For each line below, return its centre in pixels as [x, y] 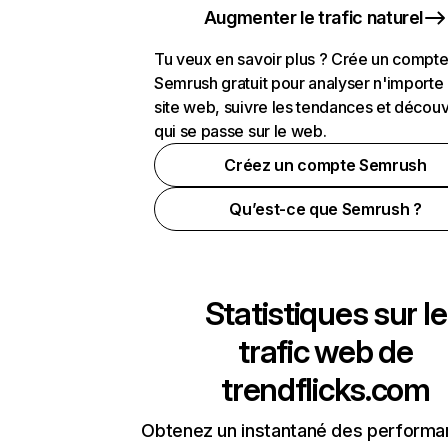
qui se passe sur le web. [240, 131]
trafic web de [325, 351]
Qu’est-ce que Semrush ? [325, 209]
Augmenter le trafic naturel [313, 17]
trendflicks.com [325, 389]
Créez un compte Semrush [325, 165]
